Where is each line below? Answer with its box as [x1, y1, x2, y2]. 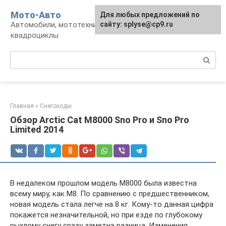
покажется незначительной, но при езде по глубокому [10, 210, 202, 219]
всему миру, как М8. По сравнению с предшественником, [10, 189, 209, 198]
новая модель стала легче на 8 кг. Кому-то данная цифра [10, 200, 213, 209]
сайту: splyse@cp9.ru [100, 20, 173, 28]
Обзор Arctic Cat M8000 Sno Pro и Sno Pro [10, 115, 189, 125]
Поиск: [10, 51, 34, 61]
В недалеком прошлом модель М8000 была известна [10, 179, 197, 188]
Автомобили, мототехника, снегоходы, [11, 20, 148, 29]
